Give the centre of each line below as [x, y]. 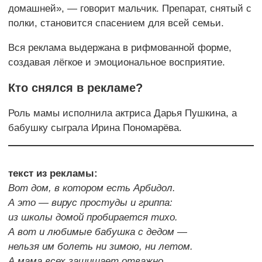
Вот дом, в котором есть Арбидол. [92, 188]
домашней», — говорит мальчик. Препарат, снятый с [130, 9]
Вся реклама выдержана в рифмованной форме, [120, 48]
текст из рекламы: [53, 174]
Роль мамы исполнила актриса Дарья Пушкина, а [123, 113]
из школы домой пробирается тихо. [93, 218]
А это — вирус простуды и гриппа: [90, 203]
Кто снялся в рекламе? [75, 88]
